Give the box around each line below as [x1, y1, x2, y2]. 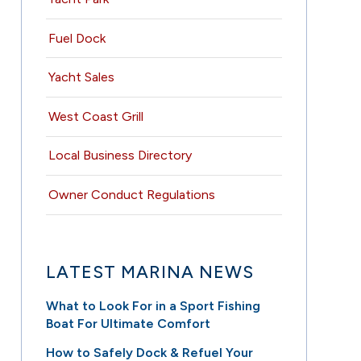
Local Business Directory [48, 147, 193, 164]
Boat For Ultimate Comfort [46, 315, 211, 331]
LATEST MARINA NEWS [46, 260, 255, 282]
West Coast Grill [48, 108, 144, 124]
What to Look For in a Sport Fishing [46, 297, 261, 313]
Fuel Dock [48, 30, 106, 46]
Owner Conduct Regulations [48, 186, 216, 202]
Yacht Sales [48, 69, 115, 85]
